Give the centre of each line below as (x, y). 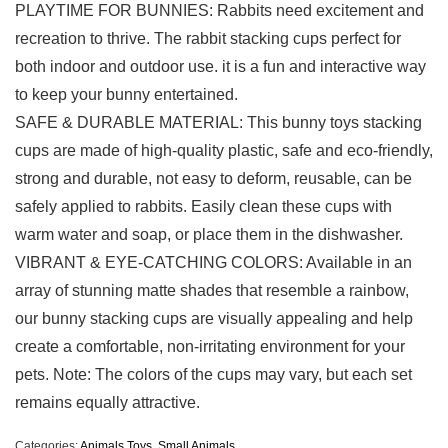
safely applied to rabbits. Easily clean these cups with (203, 207)
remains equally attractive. (107, 403)
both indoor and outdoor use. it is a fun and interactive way (220, 67)
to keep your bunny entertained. (126, 95)
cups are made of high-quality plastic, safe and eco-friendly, (224, 151)
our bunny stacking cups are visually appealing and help (214, 319)
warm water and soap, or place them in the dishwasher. (209, 235)
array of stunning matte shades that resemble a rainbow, (212, 291)
